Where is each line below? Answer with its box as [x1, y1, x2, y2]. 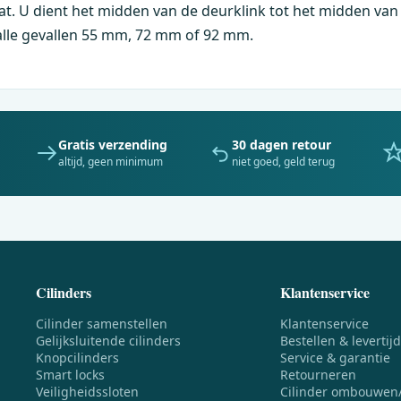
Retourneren [279, 365, 356, 383]
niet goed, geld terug [231, 153, 335, 169]
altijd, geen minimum [57, 153, 163, 169]
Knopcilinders [35, 348, 119, 366]
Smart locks [35, 365, 105, 383]
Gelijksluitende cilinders [35, 331, 181, 349]
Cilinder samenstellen [35, 314, 167, 332]
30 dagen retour [231, 135, 331, 153]
